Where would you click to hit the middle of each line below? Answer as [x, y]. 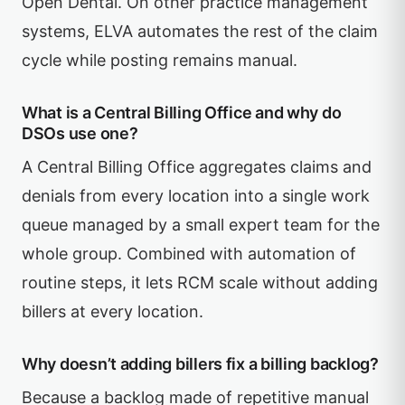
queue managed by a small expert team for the [201, 225]
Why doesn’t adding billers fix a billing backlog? [200, 364]
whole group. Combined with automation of [189, 254]
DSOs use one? [80, 133]
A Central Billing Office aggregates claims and [197, 167]
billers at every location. [113, 311]
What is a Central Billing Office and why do [182, 113]
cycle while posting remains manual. [160, 60]
